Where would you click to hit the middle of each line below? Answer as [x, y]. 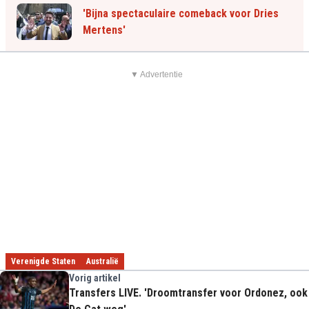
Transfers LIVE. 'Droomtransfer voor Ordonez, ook [188, 293]
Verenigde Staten [43, 262]
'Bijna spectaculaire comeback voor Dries [181, 13]
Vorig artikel [95, 278]
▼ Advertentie [156, 75]
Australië [102, 262]
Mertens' [104, 30]
